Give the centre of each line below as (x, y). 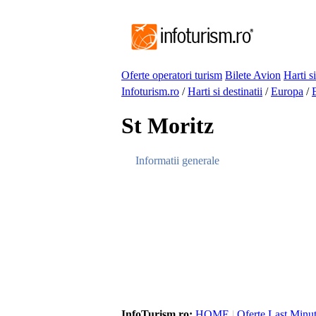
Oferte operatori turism (172, 75)
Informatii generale (177, 160)
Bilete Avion (253, 75)
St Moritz (168, 126)
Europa (287, 91)
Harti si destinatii (225, 91)
